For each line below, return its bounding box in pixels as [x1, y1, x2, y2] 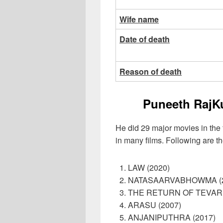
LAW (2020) [128, 162, 170, 174]
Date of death [119, 33, 170, 45]
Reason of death [119, 65, 182, 77]
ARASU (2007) [128, 199, 181, 211]
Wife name [119, 13, 159, 25]
